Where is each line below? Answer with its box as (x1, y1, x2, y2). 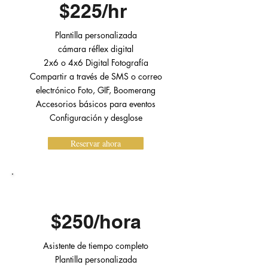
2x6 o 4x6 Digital (43, 57, 111, 68)
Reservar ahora (71, 138, 121, 149)
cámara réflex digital (58, 43, 133, 54)
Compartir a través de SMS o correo (29, 71, 162, 82)
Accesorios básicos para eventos (36, 98, 156, 109)
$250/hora (50, 210, 141, 233)
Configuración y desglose (49, 112, 142, 123)
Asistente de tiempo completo (43, 240, 148, 251)
